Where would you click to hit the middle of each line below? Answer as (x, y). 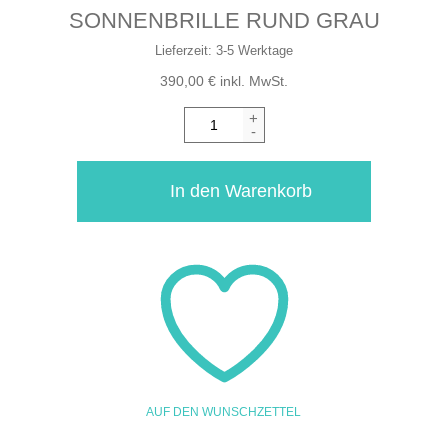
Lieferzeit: (185, 51)
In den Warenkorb (240, 191)
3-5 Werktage (254, 51)
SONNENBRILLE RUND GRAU (224, 20)
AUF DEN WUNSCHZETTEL (223, 411)
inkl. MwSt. (252, 81)
